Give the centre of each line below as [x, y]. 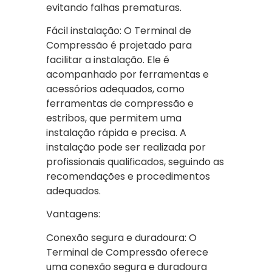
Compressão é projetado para [119, 45]
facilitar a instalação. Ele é [108, 59]
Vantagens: [73, 214]
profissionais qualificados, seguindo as [135, 161]
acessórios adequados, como [115, 89]
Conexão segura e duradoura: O [121, 237]
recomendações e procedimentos [128, 176]
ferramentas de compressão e [120, 103]
